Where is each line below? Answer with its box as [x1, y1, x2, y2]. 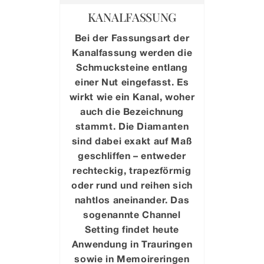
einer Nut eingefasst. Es [75, 75, 189, 87]
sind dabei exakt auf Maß [71, 134, 193, 146]
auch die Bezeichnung [80, 105, 184, 117]
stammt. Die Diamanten [75, 120, 189, 131]
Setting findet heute [85, 223, 179, 235]
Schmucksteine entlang [76, 61, 188, 72]
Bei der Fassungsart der [74, 31, 190, 43]
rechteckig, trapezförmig [72, 164, 192, 176]
